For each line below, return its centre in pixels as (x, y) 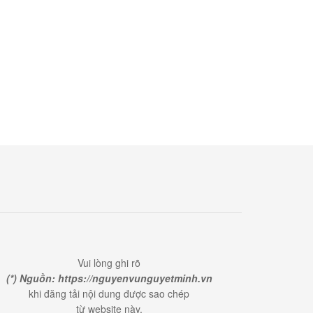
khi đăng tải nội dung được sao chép (109, 293)
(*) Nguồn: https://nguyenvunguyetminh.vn (109, 278)
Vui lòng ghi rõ (109, 262)
